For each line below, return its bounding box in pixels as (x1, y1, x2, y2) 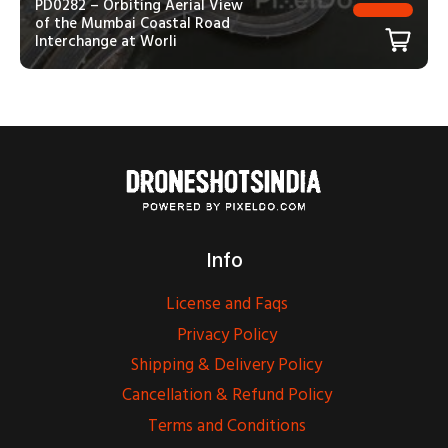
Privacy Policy (176, 320, 277, 349)
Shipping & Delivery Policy (131, 351, 322, 380)
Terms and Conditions (147, 411, 306, 440)
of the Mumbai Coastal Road (35, 10, 230, 36)
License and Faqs (165, 290, 288, 319)
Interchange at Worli (35, 28, 177, 54)
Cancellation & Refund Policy (121, 381, 332, 410)
